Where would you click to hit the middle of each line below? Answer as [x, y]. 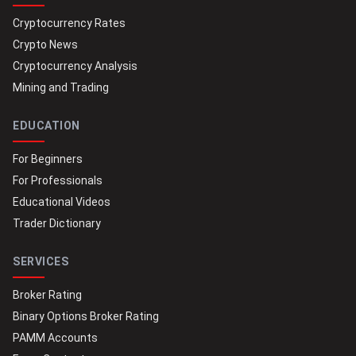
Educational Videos [62, 201]
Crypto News [45, 44]
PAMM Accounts [55, 337]
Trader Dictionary [57, 223]
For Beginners [48, 159]
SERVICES [41, 261]
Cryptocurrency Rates [69, 23]
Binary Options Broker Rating [86, 316]
